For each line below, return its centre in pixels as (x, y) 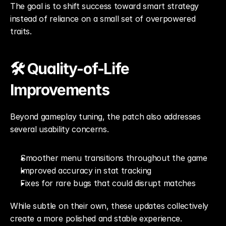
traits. (21, 31)
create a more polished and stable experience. (96, 218)
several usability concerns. (60, 129)
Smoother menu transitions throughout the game (114, 158)
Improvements (60, 90)
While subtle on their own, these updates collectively (109, 206)
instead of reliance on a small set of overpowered (103, 19)
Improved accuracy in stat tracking (86, 171)
